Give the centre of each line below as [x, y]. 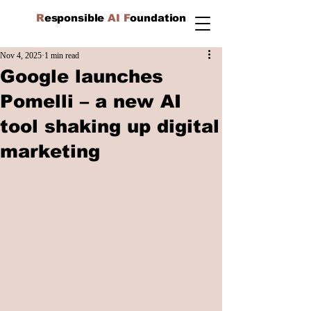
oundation [158, 18]
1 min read [62, 56]
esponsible [76, 18]
